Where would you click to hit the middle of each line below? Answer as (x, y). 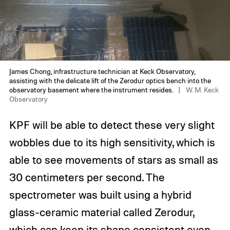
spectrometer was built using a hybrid (100, 195)
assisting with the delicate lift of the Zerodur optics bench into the (110, 81)
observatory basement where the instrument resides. (91, 90)
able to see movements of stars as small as (113, 160)
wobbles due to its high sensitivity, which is (112, 142)
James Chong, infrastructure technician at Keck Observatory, (102, 71)
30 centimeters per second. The (87, 177)
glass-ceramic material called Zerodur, (101, 212)
